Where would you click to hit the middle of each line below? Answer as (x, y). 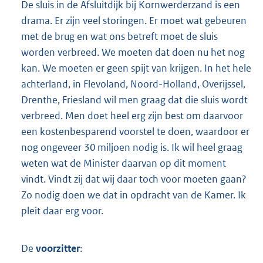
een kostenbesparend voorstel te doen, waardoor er (135, 131)
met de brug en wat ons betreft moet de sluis (119, 36)
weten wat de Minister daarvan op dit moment (124, 163)
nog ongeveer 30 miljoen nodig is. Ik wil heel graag (132, 147)
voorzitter (58, 248)
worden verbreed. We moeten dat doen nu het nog (133, 52)
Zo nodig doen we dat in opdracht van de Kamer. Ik (134, 195)
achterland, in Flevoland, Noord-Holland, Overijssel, (133, 84)
